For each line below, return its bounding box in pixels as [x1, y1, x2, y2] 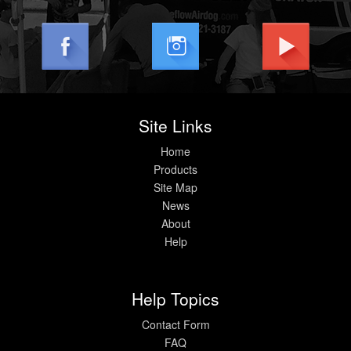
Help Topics [132, 286, 219, 310]
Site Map [154, 179, 197, 195]
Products [154, 161, 197, 177]
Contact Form [141, 316, 210, 332]
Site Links [139, 113, 212, 137]
